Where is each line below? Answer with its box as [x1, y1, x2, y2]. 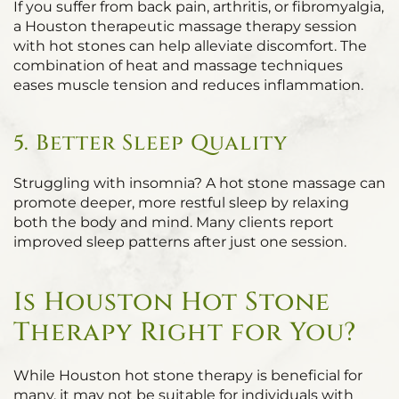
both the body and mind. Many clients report [13, 214, 334, 231]
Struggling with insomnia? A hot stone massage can [13, 175, 386, 191]
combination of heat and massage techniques [13, 57, 343, 74]
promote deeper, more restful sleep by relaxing [13, 194, 349, 211]
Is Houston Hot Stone [13, 285, 330, 320]
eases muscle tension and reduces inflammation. [13, 77, 363, 94]
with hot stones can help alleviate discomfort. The [13, 37, 367, 54]
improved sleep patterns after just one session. [13, 233, 346, 250]
